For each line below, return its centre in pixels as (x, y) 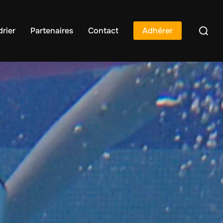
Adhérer (158, 31)
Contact (103, 31)
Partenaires (52, 31)
